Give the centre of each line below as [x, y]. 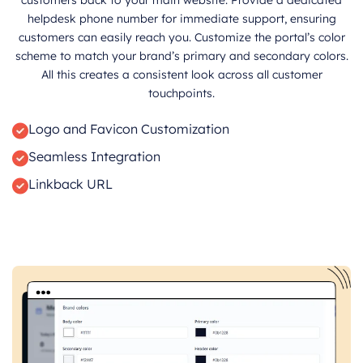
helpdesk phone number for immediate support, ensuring [181, 18]
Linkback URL [70, 184]
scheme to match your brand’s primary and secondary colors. [181, 56]
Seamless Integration [94, 157]
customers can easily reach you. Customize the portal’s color [181, 37]
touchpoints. [181, 93]
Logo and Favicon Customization [129, 129]
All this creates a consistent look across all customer [181, 74]
